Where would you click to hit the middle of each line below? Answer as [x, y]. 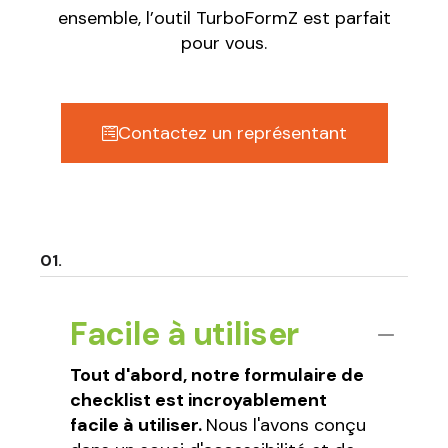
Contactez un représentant [232, 133]
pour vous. [224, 43]
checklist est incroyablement [199, 400]
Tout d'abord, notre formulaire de [217, 375]
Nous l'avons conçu [286, 425]
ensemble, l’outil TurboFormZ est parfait [224, 18]
